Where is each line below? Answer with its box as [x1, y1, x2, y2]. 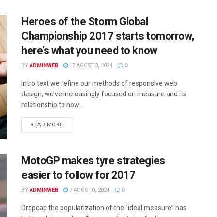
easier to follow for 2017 [21, 169, 136, 182]
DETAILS [62, 121, 86, 127]
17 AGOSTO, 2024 [68, 62, 112, 69]
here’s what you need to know [21, 44, 157, 57]
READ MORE [31, 121, 63, 128]
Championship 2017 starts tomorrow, [21, 30, 195, 42]
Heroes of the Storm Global [21, 15, 148, 28]
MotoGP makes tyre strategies [21, 155, 165, 167]
